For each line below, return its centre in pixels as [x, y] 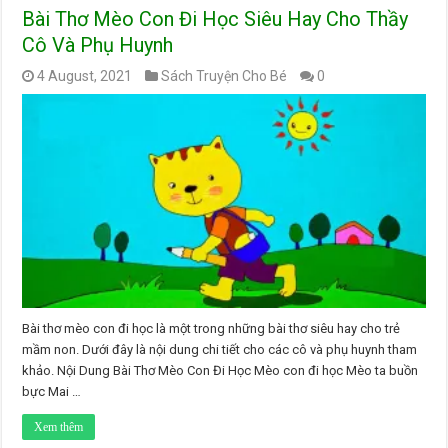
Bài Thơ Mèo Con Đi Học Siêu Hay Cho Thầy [215, 18]
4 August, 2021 [85, 75]
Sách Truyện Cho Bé [224, 75]
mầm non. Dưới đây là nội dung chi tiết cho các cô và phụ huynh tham [220, 350]
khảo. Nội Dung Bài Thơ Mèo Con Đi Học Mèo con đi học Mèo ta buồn [220, 371]
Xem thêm [59, 427]
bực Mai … [52, 392]
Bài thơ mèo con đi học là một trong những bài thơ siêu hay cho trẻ [211, 329]
